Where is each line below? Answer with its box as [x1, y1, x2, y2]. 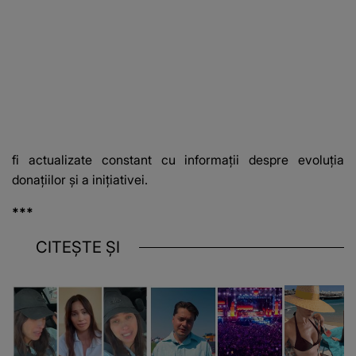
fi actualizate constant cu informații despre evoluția [12, 152, 344, 168]
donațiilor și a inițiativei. [12, 172, 148, 188]
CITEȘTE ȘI [36, 238, 120, 257]
